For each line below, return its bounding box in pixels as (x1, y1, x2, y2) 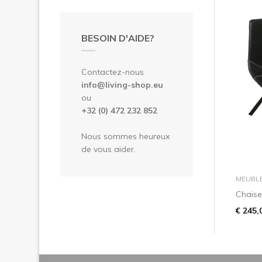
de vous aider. (81, 143, 136, 154)
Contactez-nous (81, 66, 144, 77)
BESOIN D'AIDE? (81, 32, 154, 44)
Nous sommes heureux (81, 130, 170, 142)
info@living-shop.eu (81, 79, 163, 90)
